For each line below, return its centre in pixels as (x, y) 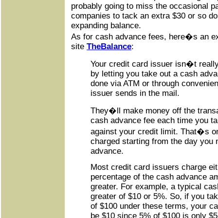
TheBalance (109, 47)
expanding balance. (106, 26)
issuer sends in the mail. (135, 93)
